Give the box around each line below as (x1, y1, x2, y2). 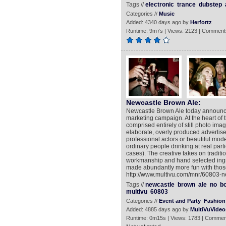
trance (177, 1, 196, 8)
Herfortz (190, 19, 212, 25)
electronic (145, 1, 174, 8)
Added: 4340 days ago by (126, 19, 190, 25)
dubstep (198, 1, 222, 8)
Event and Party (158, 198, 201, 204)
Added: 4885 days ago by (126, 206, 190, 212)
